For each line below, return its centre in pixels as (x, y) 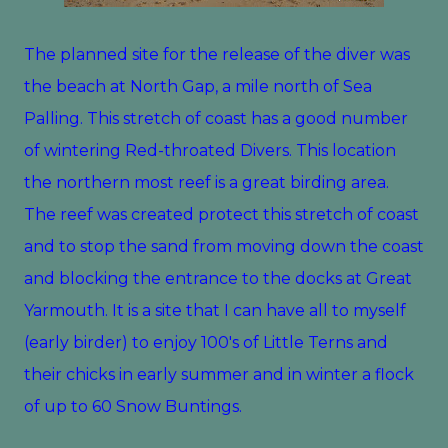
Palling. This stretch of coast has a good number (216, 118)
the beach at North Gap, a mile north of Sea (198, 86)
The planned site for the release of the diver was (217, 54)
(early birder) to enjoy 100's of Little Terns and (206, 342)
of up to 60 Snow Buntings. (137, 406)
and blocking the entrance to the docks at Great (218, 278)
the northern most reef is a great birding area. (206, 182)
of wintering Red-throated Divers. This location (210, 150)
